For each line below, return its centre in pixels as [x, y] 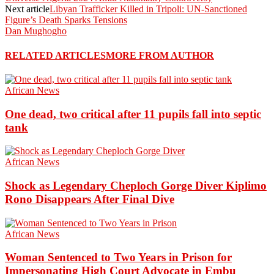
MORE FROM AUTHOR [160, 55]
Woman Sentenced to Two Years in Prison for [118, 257]
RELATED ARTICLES [55, 55]
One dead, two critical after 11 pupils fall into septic [133, 114]
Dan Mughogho [36, 31]
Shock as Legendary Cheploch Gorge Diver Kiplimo [136, 186]
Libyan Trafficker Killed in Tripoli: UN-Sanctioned [148, 9]
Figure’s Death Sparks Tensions [66, 20]
